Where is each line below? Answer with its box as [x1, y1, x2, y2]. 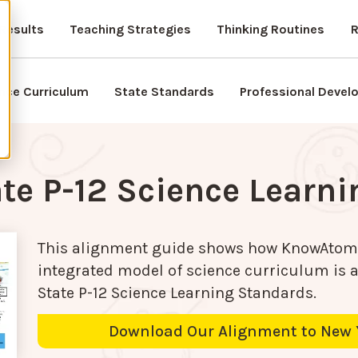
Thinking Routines [216, 22, 324, 37]
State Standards [114, 84, 214, 99]
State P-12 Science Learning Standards [38, 284, 314, 303]
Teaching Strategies [69, 22, 191, 37]
